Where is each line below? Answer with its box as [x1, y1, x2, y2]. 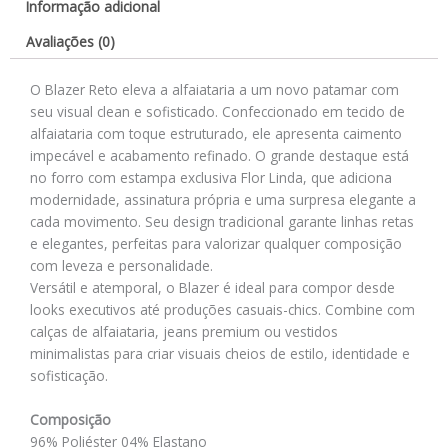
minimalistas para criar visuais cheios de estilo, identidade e [30, 343, 410, 363]
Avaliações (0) [26, 31, 116, 51]
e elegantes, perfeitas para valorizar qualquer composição [30, 233, 402, 253]
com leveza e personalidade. [30, 255, 213, 275]
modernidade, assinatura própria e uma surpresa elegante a [30, 189, 416, 209]
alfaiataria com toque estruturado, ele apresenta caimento [30, 123, 402, 143]
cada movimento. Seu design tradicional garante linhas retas [30, 211, 414, 231]
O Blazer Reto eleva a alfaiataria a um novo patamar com [30, 79, 399, 99]
